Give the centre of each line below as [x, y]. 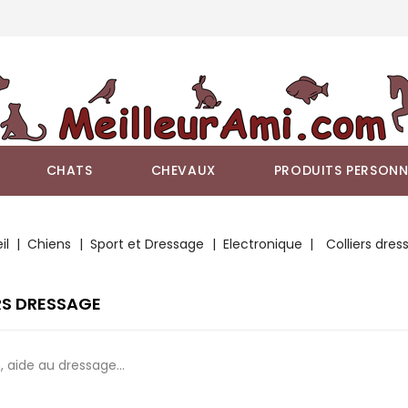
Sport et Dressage [148, 244]
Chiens [50, 244]
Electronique [262, 244]
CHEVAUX [183, 170]
